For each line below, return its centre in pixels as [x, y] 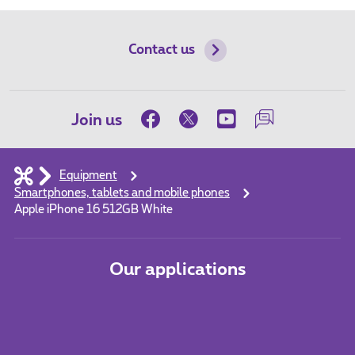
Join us [97, 120]
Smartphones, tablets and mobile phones [122, 194]
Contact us [161, 50]
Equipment [88, 176]
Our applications [177, 270]
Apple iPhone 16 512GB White [93, 210]
